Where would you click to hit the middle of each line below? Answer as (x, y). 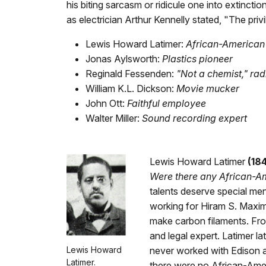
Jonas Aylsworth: (124, 59)
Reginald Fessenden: (131, 74)
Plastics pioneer (197, 59)
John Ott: (106, 103)
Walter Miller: (114, 118)
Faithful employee (167, 103)
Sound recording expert (194, 118)
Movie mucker (208, 88)
